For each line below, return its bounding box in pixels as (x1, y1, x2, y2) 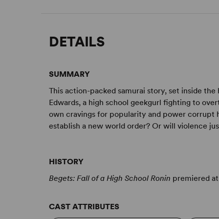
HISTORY (49, 157, 84, 167)
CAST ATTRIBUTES (49, 202, 120, 212)
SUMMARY (49, 69, 90, 79)
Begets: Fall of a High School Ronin (49, 174, 171, 183)
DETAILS (49, 33, 105, 50)
